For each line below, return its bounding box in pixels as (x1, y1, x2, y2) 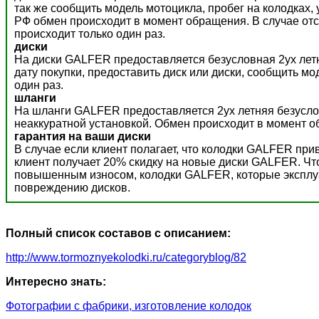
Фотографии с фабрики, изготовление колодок (6, 300, 251, 313)
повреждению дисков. (14, 182, 130, 194)
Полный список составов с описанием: (6, 227, 231, 240)
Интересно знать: (6, 276, 106, 288)
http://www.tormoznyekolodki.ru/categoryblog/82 (6, 251, 246, 264)
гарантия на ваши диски (14, 130, 151, 143)
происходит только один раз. (14, 28, 165, 41)
